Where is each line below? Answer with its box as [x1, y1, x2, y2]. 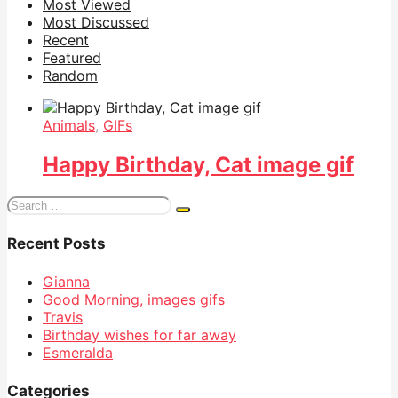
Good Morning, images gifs [43, 290, 225, 308]
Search [6, 194, 52, 212]
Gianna [43, 272, 90, 291]
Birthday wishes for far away [43, 325, 236, 344]
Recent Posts [7, 235, 106, 253]
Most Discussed [43, 12, 149, 31]
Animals [43, 115, 95, 134]
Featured [43, 48, 101, 67]
